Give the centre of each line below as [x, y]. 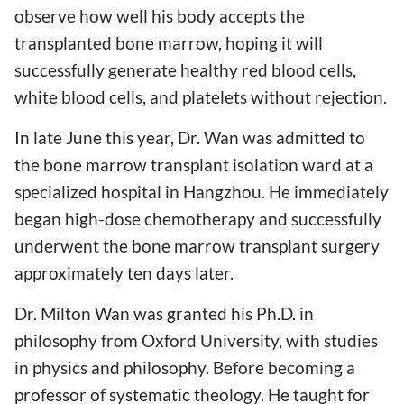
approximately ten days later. [124, 272]
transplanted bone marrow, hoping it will [169, 42]
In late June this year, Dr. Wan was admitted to [190, 137]
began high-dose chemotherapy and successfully [198, 218]
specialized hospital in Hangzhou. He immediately [202, 191]
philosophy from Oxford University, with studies [196, 341]
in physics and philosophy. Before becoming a [185, 368]
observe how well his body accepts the [160, 15]
